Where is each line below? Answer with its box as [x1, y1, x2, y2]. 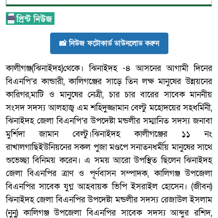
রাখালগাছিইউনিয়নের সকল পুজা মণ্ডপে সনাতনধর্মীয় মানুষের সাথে [6, 142, 212, 153]
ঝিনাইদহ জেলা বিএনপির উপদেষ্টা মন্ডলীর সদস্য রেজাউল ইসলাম [6, 194, 212, 206]
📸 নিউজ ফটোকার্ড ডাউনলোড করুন [59, 38, 159, 49]
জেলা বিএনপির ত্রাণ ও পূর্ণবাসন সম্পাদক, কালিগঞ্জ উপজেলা [6, 168, 212, 180]
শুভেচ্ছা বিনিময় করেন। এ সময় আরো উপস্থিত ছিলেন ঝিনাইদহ [6, 155, 212, 166]
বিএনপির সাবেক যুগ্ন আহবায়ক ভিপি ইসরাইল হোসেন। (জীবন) [6, 181, 212, 193]
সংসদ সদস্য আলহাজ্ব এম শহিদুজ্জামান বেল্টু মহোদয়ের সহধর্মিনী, [6, 102, 212, 114]
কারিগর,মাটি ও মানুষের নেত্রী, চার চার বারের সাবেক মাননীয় [6, 89, 212, 101]
